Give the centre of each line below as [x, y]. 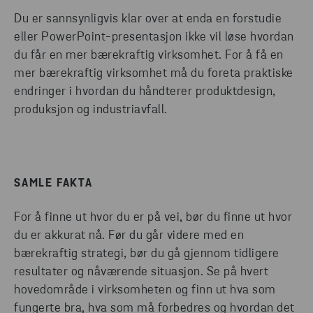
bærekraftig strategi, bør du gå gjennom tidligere [147, 254]
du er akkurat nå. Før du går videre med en [129, 236]
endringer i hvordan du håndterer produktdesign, [145, 92]
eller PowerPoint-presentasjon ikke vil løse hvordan [154, 38]
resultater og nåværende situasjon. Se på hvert [141, 272]
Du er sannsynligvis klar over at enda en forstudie [148, 20]
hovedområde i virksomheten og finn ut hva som [145, 291]
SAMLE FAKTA [53, 184]
